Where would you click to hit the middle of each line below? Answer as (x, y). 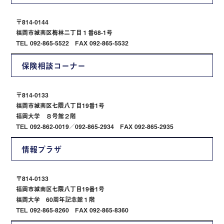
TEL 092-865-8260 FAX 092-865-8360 (72, 210)
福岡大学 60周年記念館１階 (56, 200)
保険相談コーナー (54, 66)
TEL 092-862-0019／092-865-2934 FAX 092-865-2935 (95, 127)
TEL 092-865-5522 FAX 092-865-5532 (72, 43)
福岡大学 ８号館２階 (46, 116)
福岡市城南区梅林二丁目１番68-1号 (64, 33)
